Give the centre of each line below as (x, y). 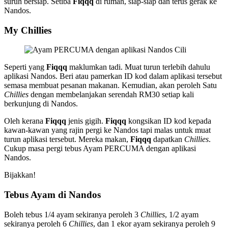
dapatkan (169, 139)
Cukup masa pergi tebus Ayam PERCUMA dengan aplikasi (100, 149)
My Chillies (28, 30)
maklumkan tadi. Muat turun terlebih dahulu (140, 67)
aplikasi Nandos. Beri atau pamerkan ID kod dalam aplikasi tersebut (113, 76)
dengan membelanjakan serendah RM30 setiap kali (111, 95)
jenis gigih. (86, 121)
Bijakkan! (20, 175)
